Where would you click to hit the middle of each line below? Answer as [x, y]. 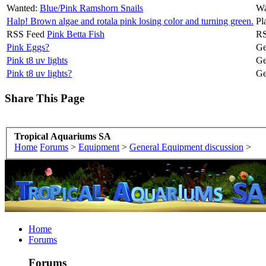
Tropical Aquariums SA [63, 137]
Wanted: [22, 8]
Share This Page [45, 99]
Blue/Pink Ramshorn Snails [91, 8]
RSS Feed [26, 34]
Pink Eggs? [28, 47]
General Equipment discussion [186, 147]
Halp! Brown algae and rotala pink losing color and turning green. [130, 21]
